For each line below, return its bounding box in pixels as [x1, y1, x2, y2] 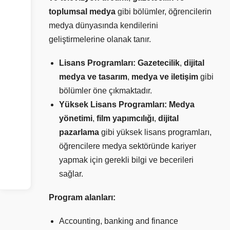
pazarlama [59, 127, 99, 137]
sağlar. [59, 169, 83, 178]
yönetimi [59, 113, 92, 123]
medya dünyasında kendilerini [49, 21, 158, 30]
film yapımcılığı [97, 113, 154, 123]
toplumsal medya [49, 7, 116, 16]
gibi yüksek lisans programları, [99, 127, 212, 137]
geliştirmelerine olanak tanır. [49, 34, 151, 44]
